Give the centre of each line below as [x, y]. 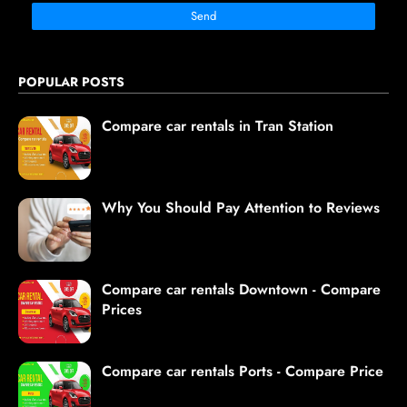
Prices [122, 310]
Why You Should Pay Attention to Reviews [241, 208]
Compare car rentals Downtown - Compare [241, 290]
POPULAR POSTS [71, 82]
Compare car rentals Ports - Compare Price [243, 372]
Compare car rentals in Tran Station [218, 126]
